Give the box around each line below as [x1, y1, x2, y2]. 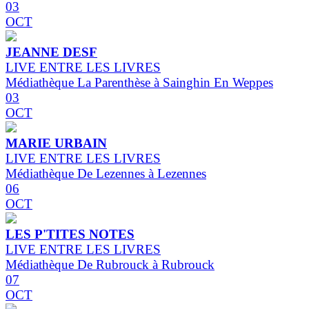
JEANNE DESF [6, 45, 97, 60]
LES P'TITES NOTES [6, 227, 134, 242]
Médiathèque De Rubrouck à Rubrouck [6, 257, 215, 272]
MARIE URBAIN [6, 136, 107, 151]
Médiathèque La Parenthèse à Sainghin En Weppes [6, 75, 273, 90]
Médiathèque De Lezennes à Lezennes [6, 166, 206, 181]
